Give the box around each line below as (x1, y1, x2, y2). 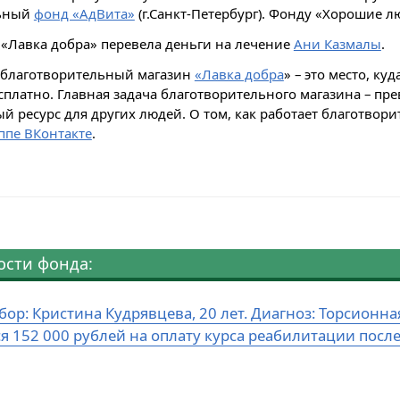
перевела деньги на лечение (96, 34, 294, 53)
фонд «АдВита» (33, 4, 135, 22)
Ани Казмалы (293, 34, 381, 53)
